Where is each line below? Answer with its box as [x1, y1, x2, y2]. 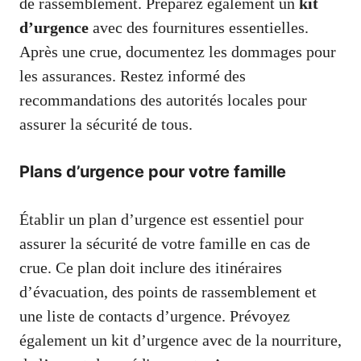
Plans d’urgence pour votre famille [19, 162, 286, 182]
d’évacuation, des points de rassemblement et [19, 283, 317, 301]
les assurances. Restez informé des [19, 67, 246, 85]
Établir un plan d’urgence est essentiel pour [19, 210, 304, 229]
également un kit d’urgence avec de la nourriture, [19, 331, 342, 350]
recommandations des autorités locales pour [19, 91, 307, 110]
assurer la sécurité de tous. [19, 115, 193, 134]
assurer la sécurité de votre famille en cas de [19, 234, 310, 253]
